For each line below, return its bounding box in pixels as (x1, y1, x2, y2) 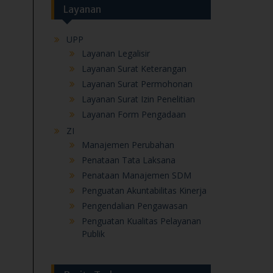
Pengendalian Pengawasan (81, 200, 188, 212)
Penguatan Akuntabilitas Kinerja (81, 185, 207, 197)
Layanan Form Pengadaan (81, 108, 186, 121)
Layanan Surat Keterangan (81, 63, 186, 75)
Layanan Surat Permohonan (81, 78, 193, 90)
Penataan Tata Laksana (81, 154, 175, 166)
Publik (81, 228, 105, 240)
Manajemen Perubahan (81, 139, 174, 151)
